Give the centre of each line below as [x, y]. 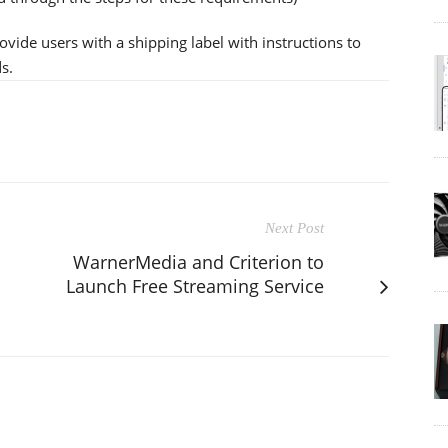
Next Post [294, 227]
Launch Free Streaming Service [195, 285]
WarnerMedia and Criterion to [198, 261]
